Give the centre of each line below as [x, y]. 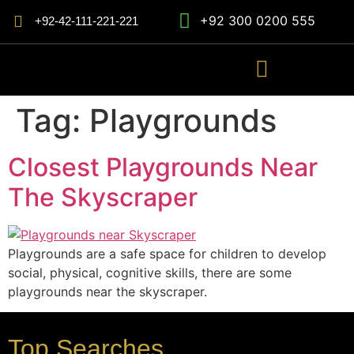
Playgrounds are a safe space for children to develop [167, 254]
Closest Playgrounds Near [163, 167]
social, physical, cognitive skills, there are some [150, 273]
